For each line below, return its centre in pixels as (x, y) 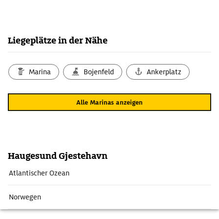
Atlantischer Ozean (39, 173)
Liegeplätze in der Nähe (58, 40)
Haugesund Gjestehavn (58, 156)
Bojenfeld (99, 72)
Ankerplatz (164, 72)
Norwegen (25, 197)
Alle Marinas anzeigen (109, 102)
